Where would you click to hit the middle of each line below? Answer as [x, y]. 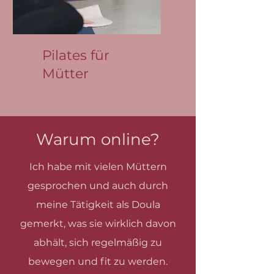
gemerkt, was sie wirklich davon [98, 224]
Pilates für [76, 55]
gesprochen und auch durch [98, 186]
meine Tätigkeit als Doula [98, 205]
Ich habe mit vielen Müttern [98, 167]
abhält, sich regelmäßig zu [98, 243]
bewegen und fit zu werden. [98, 261]
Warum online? [98, 139]
